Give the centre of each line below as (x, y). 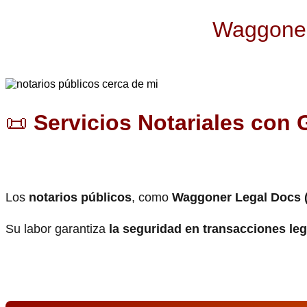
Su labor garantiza (57, 229)
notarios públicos (80, 198)
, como (152, 198)
